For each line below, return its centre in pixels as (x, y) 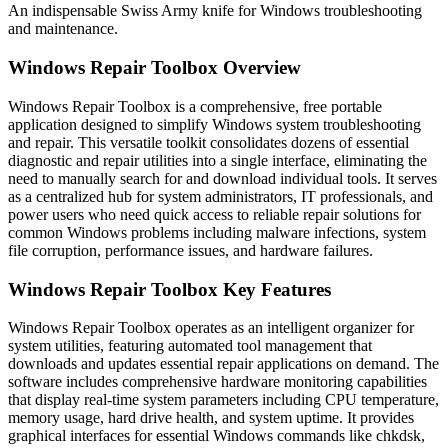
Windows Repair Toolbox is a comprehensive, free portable (195, 106)
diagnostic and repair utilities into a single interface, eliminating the (217, 160)
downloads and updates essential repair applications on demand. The (223, 364)
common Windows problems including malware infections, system (217, 232)
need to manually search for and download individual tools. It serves (222, 178)
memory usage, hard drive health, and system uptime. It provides (211, 418)
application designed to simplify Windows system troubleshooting (214, 124)
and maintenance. (63, 29)
